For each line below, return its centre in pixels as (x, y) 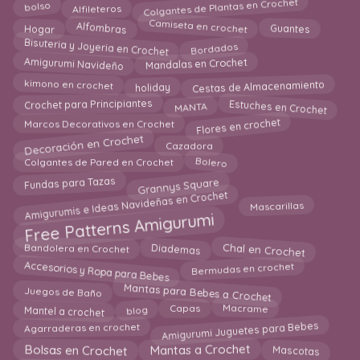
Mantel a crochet (64, 310)
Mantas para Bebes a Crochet (198, 288)
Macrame (245, 310)
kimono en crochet (68, 87)
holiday (153, 84)
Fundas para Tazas (70, 185)
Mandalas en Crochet (196, 66)
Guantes (289, 28)
